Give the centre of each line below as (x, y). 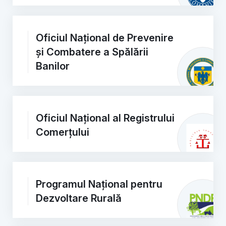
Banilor (53, 66)
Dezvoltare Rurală (79, 198)
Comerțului (63, 132)
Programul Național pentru (99, 184)
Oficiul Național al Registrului (105, 118)
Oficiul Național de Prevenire (105, 38)
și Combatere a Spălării (92, 52)
